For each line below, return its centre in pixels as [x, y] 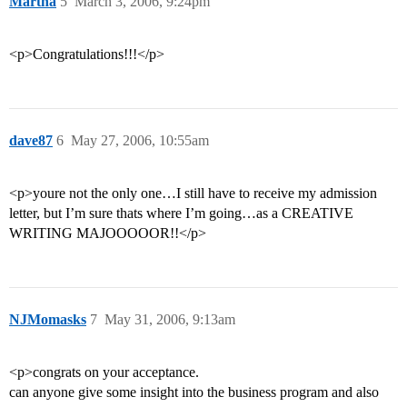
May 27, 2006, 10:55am [140, 141]
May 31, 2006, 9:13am [170, 320]
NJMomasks [48, 320]
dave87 [31, 141]
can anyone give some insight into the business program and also [194, 392]
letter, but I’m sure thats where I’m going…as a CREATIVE [181, 213]
